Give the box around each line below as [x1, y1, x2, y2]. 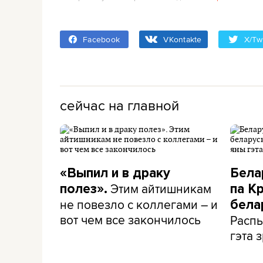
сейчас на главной [60, 95, 179, 115]
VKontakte [163, 33, 202, 45]
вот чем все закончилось [60, 211, 201, 228]
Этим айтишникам [107, 180, 211, 197]
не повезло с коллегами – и [60, 195, 218, 213]
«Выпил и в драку [60, 165, 170, 181]
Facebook [83, 33, 120, 45]
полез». [60, 181, 107, 197]
